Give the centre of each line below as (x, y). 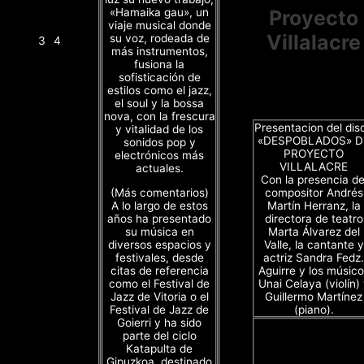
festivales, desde (159, 257)
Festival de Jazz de (159, 309)
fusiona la (159, 65)
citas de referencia (159, 270)
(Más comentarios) (159, 192)
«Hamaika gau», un (159, 13)
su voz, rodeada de (159, 39)
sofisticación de (159, 78)
